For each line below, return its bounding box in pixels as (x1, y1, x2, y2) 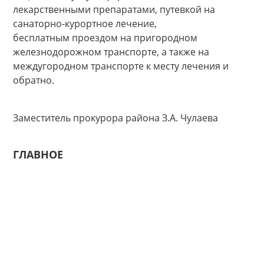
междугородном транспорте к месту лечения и (13, 60, 229, 72)
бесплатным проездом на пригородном (13, 31, 197, 44)
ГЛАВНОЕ (13, 147, 63, 161)
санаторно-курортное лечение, (13, 17, 157, 30)
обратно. (13, 74, 54, 87)
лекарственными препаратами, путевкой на (13, 3, 215, 16)
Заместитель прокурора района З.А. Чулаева (13, 111, 218, 124)
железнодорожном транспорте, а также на (13, 45, 209, 58)
